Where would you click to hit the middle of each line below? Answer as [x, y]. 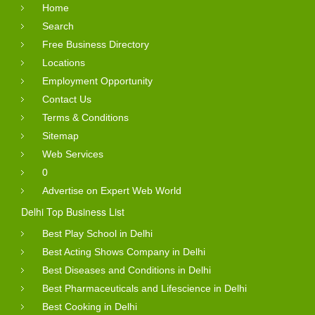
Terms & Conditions [85, 117]
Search [58, 26]
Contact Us [67, 99]
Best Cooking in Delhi [90, 306]
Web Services [73, 154]
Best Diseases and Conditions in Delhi [127, 270]
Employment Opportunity [97, 81]
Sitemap [60, 135]
